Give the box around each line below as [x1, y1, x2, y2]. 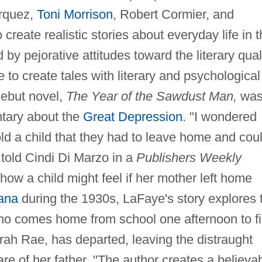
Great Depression [82, 109, 182, 125]
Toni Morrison [36, 7, 113, 22]
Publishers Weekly [136, 150, 242, 166]
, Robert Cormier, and [112, 7, 234, 22]
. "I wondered [182, 109, 257, 125]
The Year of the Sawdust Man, [65, 89, 237, 104]
